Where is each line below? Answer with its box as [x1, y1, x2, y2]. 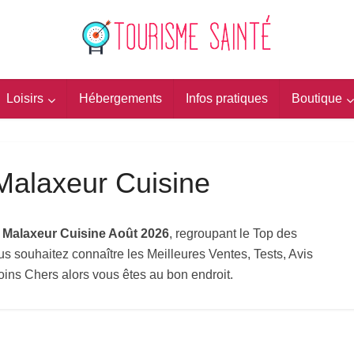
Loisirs [6, 92, 43, 105]
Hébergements [78, 92, 162, 105]
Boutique [291, 92, 342, 105]
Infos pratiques [185, 92, 268, 105]
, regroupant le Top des [169, 227, 297, 240]
